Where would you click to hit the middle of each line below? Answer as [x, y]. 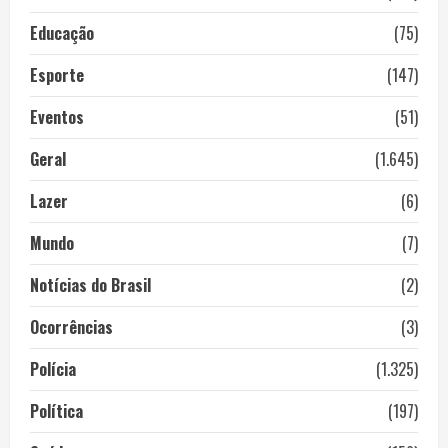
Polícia [53, 369]
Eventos [57, 117]
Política [56, 411]
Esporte [57, 75]
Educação [62, 33]
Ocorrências [71, 327]
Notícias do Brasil [90, 285]
